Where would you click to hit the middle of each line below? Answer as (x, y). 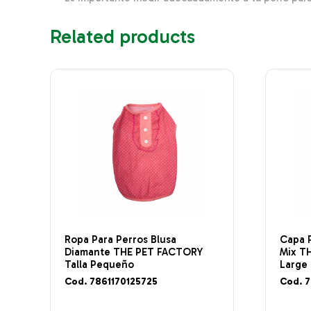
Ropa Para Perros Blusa (120, 239)
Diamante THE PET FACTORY (134, 252)
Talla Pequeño (99, 264)
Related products (123, 37)
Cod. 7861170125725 (111, 282)
